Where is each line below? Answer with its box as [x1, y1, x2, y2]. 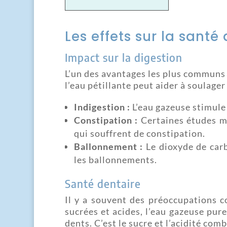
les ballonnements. [73, 154, 157, 165]
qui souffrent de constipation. [73, 127, 205, 139]
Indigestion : [73, 101, 130, 112]
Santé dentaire [64, 176, 141, 191]
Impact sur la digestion [64, 50, 182, 64]
